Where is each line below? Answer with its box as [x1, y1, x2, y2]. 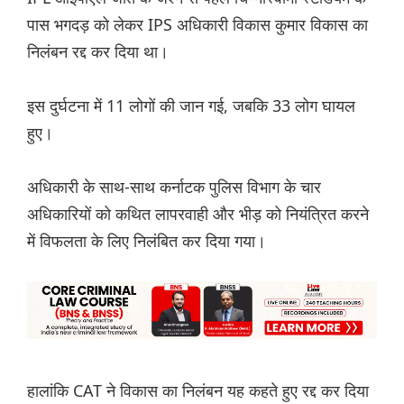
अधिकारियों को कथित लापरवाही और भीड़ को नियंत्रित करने [27, 203, 369, 225]
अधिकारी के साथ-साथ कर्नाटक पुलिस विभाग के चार [27, 176, 321, 198]
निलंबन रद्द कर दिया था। [27, 41, 169, 63]
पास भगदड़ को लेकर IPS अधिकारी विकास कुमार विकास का [27, 14, 368, 36]
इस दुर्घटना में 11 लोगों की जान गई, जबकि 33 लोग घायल [27, 95, 355, 117]
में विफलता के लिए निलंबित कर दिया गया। [27, 230, 266, 252]
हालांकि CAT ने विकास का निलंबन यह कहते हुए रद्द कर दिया [27, 380, 369, 402]
